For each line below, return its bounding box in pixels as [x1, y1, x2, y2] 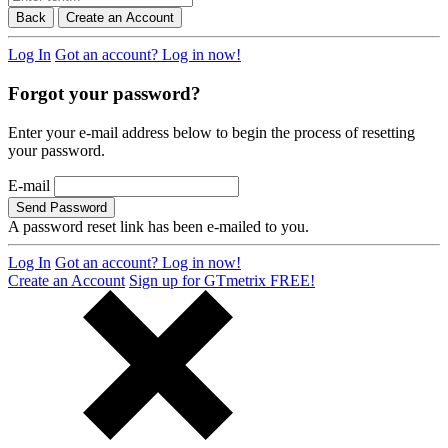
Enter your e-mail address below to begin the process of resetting [8, 123, 415, 141]
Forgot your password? [8, 83, 201, 105]
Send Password [16, 199, 107, 215]
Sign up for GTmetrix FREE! [129, 271, 315, 289]
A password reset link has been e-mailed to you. [8, 217, 309, 235]
